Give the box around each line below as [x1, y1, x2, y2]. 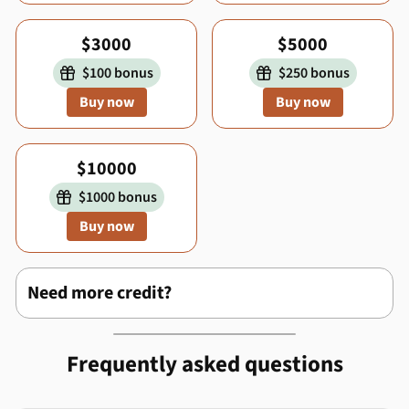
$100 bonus [74, 63, 153, 83]
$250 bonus [270, 63, 350, 83]
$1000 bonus [70, 187, 157, 207]
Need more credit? [27, 280, 172, 306]
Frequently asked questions [66, 348, 343, 381]
